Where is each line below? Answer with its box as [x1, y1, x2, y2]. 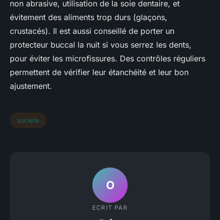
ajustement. [10, 81, 52, 91]
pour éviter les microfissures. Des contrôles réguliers [10, 54, 205, 64]
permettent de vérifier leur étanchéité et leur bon [10, 67, 189, 78]
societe [17, 116, 40, 125]
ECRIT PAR [92, 203, 128, 211]
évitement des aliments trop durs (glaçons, [10, 12, 167, 23]
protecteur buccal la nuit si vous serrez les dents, [10, 40, 192, 50]
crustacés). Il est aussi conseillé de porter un [10, 26, 174, 36]
